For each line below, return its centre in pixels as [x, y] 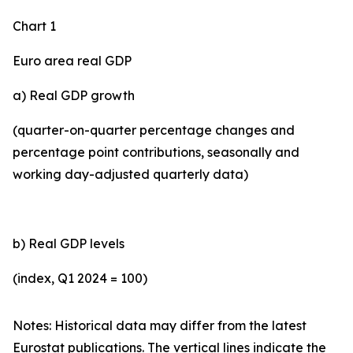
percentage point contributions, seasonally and [156, 152]
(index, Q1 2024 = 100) [80, 278]
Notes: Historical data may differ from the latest [160, 325]
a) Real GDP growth [74, 95]
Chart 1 [34, 26]
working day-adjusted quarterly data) [130, 174]
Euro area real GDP [72, 61]
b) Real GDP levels [69, 243]
